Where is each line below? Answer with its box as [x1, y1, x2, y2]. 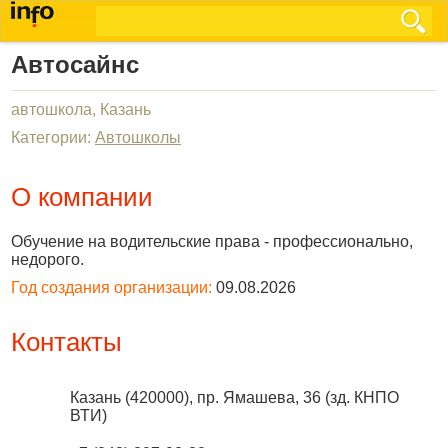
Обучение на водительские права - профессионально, [11, 233, 413, 250]
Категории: [11, 129, 95, 146]
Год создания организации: [11, 279, 212, 296]
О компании [11, 182, 153, 212]
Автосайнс [11, 51, 139, 78]
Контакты [11, 327, 122, 357]
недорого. [11, 251, 84, 268]
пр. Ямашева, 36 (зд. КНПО [197, 389, 399, 406]
